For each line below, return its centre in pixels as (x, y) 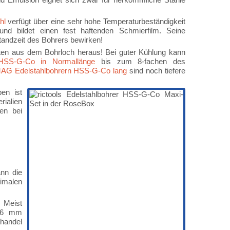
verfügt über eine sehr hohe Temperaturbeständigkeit (95, 21)
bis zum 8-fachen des (140, 61)
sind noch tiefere (156, 71)
